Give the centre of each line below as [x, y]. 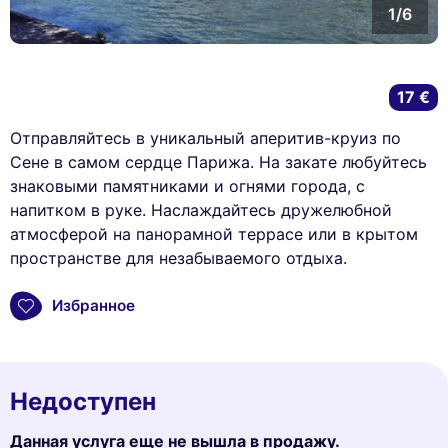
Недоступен [83, 401]
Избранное [93, 306]
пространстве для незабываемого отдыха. [178, 257]
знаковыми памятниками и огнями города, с [187, 185]
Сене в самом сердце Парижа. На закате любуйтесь [218, 161]
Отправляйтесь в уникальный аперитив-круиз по [205, 137]
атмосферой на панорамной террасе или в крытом [214, 233]
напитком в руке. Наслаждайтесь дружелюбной [201, 209]
